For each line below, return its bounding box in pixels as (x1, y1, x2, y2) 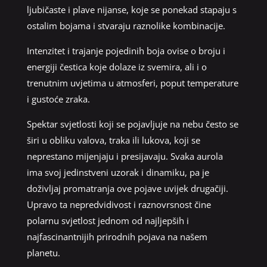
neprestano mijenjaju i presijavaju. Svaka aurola (26, 150, 223, 162)
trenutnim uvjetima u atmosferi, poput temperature (26, 76, 238, 89)
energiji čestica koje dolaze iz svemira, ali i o (26, 60, 207, 73)
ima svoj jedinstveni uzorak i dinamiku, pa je (26, 166, 209, 178)
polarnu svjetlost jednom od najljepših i (26, 214, 189, 226)
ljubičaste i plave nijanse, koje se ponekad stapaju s (26, 3, 237, 15)
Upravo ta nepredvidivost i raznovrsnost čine (26, 198, 211, 210)
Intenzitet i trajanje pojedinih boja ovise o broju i (26, 44, 225, 57)
